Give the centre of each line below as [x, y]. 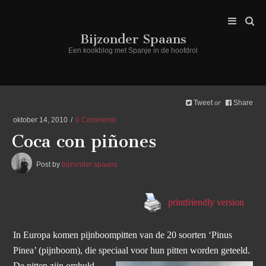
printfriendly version [206, 202]
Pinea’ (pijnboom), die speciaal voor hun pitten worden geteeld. [132, 251]
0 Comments [96, 120]
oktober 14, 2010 [42, 120]
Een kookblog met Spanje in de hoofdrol [133, 50]
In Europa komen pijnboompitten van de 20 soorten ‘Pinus [123, 235]
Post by [49, 164]
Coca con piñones [84, 142]
